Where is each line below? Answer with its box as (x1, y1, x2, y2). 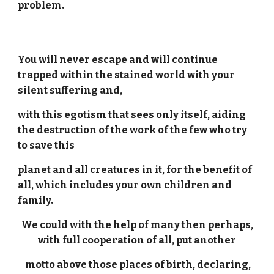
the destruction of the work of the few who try (18, 124, 248, 136)
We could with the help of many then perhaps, (21, 219, 253, 231)
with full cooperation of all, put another (38, 234, 236, 246)
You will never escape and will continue (18, 54, 218, 65)
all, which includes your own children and (18, 179, 232, 191)
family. (18, 194, 54, 206)
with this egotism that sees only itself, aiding (18, 109, 246, 120)
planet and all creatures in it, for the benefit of (18, 164, 253, 176)
